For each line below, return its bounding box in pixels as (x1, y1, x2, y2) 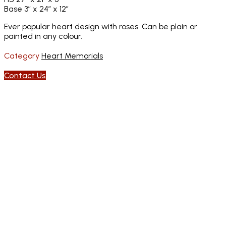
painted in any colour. (4, 31, 82, 41)
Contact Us (4, 70, 46, 80)
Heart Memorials (41, 50, 103, 61)
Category (4, 50, 39, 61)
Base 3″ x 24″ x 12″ (4, 4, 69, 14)
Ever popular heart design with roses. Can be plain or (4, 21, 197, 31)
